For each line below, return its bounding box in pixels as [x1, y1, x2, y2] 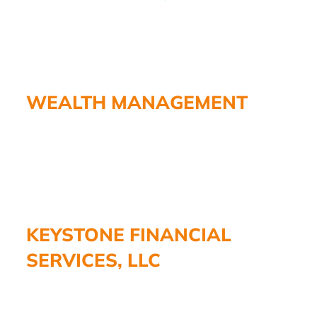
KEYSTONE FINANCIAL [26, 222, 231, 246]
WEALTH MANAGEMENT [26, 90, 248, 114]
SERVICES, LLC [26, 248, 161, 272]
